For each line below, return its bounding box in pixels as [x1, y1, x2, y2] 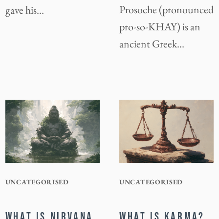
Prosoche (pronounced [119, 2, 214, 17]
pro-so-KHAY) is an [119, 20, 200, 34]
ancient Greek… [119, 37, 184, 51]
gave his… [5, 3, 44, 18]
